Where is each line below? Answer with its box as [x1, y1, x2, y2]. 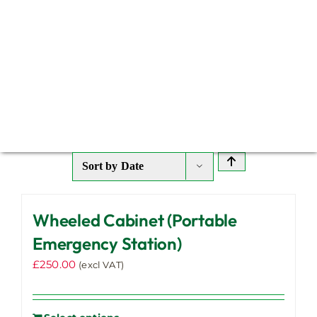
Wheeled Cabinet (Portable [33, 209, 237, 231]
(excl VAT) [79, 260, 124, 271]
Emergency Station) [33, 233, 182, 255]
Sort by [81, 160, 121, 173]
